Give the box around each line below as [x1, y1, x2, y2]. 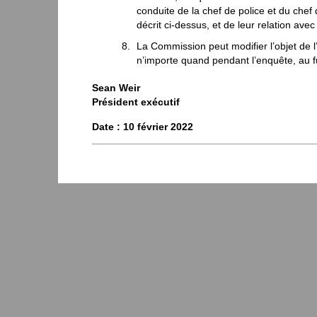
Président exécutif [92, 96, 180, 108]
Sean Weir [92, 82, 140, 94]
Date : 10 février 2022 [92, 120, 193, 132]
